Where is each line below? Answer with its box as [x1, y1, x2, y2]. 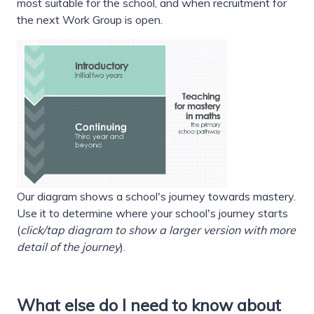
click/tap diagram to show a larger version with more [20, 223, 296, 238]
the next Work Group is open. [17, 13, 163, 27]
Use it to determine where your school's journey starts [17, 206, 288, 221]
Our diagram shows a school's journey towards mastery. [17, 189, 296, 204]
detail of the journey [17, 240, 120, 254]
